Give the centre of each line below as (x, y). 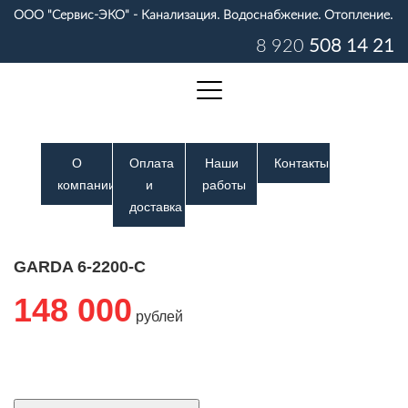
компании (87, 185)
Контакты (302, 163)
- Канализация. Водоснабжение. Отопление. (261, 15)
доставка (156, 207)
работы (224, 185)
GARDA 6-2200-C (80, 267)
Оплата (152, 163)
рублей (158, 316)
